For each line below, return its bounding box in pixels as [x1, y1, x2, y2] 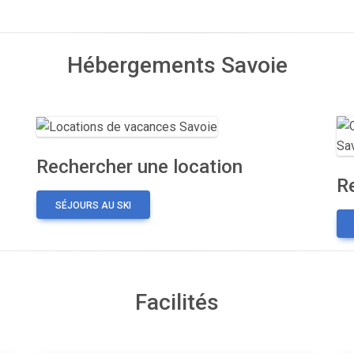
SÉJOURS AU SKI [55, 200, 131, 212]
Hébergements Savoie [66, 52, 288, 78]
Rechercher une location [36, 156, 243, 179]
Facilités [135, 289, 219, 315]
